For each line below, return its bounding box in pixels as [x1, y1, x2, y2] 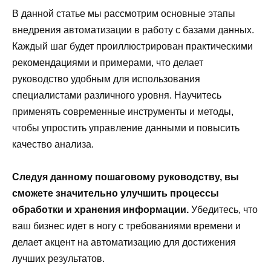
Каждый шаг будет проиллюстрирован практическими [12, 41, 253, 51]
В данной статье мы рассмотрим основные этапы [12, 8, 235, 19]
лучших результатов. [12, 253, 105, 264]
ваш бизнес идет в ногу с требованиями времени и [12, 221, 241, 232]
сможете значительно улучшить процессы [12, 188, 219, 199]
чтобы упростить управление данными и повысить [12, 122, 240, 133]
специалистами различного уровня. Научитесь [12, 90, 221, 100]
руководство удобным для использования [12, 73, 200, 84]
